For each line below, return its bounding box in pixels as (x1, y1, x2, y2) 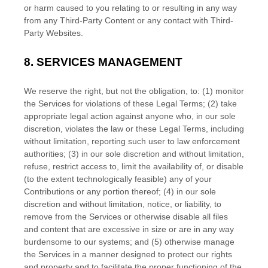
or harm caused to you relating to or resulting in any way (24, 3, 237, 13)
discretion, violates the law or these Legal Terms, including (24, 124, 244, 133)
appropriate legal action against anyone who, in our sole (24, 111, 236, 121)
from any (24, 16, 60, 25)
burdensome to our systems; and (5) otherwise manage (24, 237, 234, 246)
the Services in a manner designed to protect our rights (24, 249, 232, 259)
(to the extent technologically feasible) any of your (24, 174, 212, 184)
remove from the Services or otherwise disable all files (24, 212, 228, 221)
